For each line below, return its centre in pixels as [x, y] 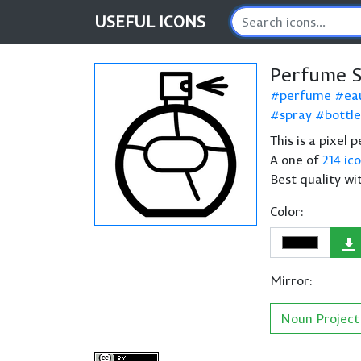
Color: [287, 211]
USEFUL [127, 21]
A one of [296, 160]
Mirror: [291, 280]
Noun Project [320, 318]
